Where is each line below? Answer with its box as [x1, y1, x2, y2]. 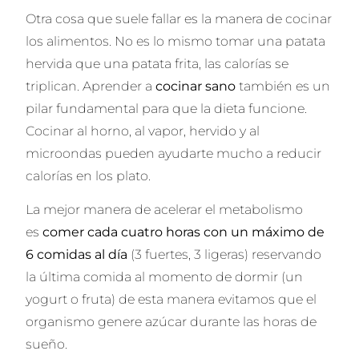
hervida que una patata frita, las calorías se [26, 55, 289, 71]
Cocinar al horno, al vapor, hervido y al [26, 123, 260, 139]
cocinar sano [155, 78, 236, 94]
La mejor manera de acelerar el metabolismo [26, 202, 304, 218]
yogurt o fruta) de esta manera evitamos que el [26, 292, 317, 308]
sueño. [26, 337, 68, 353]
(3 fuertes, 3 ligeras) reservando [131, 247, 322, 263]
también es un [236, 78, 331, 94]
